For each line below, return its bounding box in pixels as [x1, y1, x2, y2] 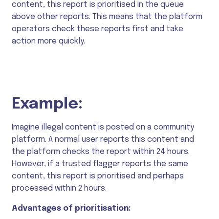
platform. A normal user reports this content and [12, 135, 194, 144]
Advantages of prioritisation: [12, 204, 131, 213]
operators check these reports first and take [12, 25, 183, 34]
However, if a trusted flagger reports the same [12, 159, 188, 168]
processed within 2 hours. [12, 184, 107, 193]
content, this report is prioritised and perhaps [12, 172, 184, 180]
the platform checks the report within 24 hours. [12, 147, 190, 156]
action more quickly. [12, 37, 85, 46]
